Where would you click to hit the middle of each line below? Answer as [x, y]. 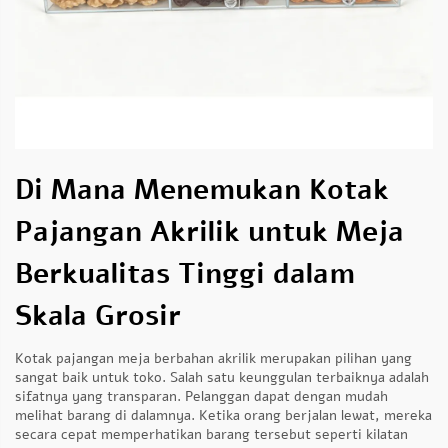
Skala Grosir [98, 316]
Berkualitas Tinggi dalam [185, 274]
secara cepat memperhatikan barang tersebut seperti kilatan [211, 434]
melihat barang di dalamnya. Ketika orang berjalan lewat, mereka [223, 415]
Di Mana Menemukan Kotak [202, 190]
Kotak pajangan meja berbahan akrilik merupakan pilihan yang [213, 358]
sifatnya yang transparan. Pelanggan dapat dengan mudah [201, 396]
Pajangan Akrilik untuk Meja [209, 232]
